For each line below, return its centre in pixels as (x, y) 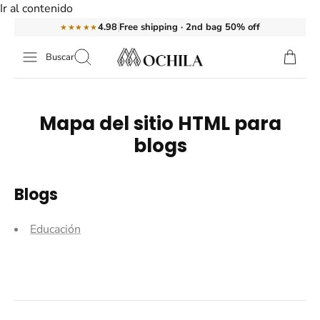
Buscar (60, 57)
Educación (55, 230)
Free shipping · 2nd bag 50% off (189, 27)
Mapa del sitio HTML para (160, 124)
